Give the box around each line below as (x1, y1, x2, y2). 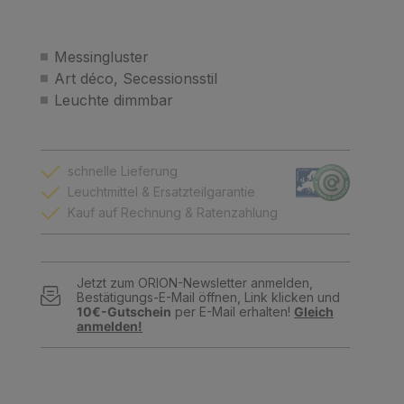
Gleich (294, 304, 334, 319)
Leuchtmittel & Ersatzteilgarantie (68, 184, 255, 199)
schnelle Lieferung (68, 163, 178, 179)
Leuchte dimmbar (54, 91, 173, 109)
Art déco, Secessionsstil (54, 69, 217, 87)
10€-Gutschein (77, 304, 171, 319)
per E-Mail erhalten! (171, 304, 294, 319)
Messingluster (54, 48, 149, 66)
